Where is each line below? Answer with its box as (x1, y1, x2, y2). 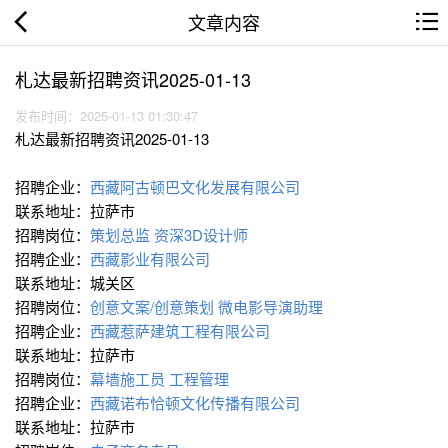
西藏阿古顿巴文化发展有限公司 (90, 176, 304, 198)
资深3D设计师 (154, 224, 248, 246)
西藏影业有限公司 (90, 248, 214, 270)
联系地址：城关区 (15, 272, 139, 294)
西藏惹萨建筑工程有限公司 (90, 320, 274, 342)
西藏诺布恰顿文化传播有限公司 (90, 392, 304, 414)
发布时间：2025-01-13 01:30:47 (15, 106, 206, 126)
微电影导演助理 (218, 296, 323, 318)
